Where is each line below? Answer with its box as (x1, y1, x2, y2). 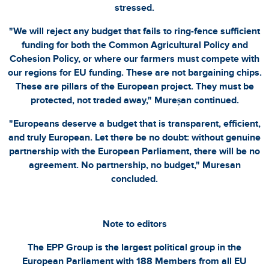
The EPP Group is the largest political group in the (28, 241, 241, 253)
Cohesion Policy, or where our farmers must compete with (10, 52, 259, 65)
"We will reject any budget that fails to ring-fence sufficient (9, 25, 260, 37)
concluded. (111, 172, 158, 185)
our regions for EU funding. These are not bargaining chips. (7, 66, 262, 79)
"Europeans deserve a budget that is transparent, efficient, (8, 117, 261, 130)
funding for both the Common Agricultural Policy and (21, 38, 248, 51)
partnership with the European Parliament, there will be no (9, 145, 260, 157)
